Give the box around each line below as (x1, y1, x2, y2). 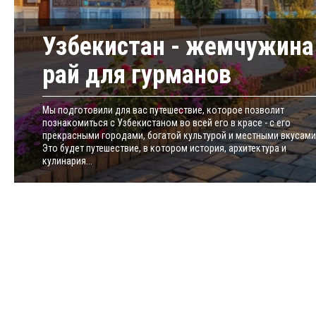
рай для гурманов (42, 60, 231, 90)
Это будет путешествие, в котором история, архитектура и (42, 142, 286, 154)
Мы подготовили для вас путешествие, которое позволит (42, 104, 284, 116)
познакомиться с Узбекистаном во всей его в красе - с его (42, 117, 291, 129)
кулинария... (42, 155, 92, 167)
